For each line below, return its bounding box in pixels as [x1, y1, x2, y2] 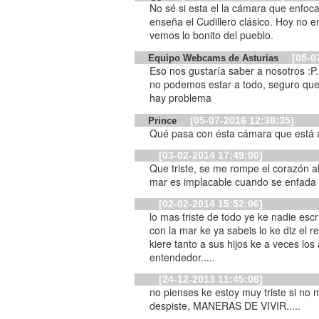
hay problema [150, 90, 212, 105]
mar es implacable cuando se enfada [150, 174, 317, 189]
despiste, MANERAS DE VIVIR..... [150, 298, 301, 313]
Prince [148, 115, 180, 126]
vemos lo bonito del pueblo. [150, 28, 274, 43]
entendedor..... [150, 249, 216, 264]
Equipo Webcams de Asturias [148, 52, 282, 63]
